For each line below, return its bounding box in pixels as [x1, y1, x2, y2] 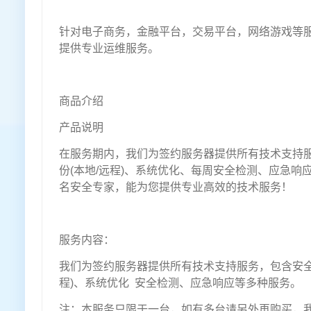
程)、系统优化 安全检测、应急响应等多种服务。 [59, 277, 301, 289]
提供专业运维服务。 [59, 42, 159, 55]
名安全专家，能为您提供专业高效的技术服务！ [59, 181, 292, 194]
